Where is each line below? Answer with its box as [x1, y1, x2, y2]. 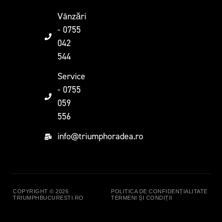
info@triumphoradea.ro [57, 130, 144, 142]
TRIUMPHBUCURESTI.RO [13, 195, 84, 201]
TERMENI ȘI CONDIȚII [111, 195, 172, 201]
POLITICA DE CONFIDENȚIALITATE [111, 188, 208, 194]
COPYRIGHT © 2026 [13, 188, 68, 194]
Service [57, 70, 86, 82]
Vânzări [57, 10, 87, 22]
